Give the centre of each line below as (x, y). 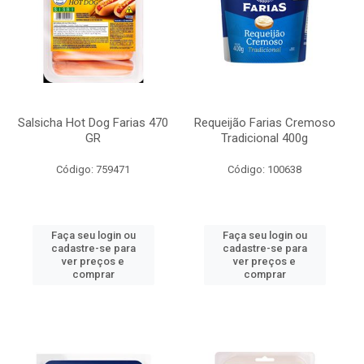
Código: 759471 (93, 169)
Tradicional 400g (264, 138)
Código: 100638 (264, 169)
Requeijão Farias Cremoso (264, 123)
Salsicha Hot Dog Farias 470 (93, 123)
